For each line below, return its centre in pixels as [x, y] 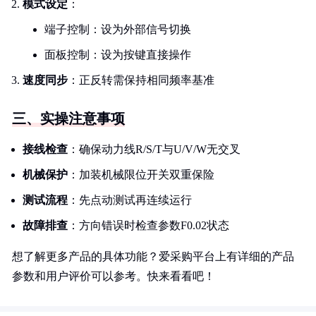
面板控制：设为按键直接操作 [118, 55]
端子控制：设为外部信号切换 [118, 29]
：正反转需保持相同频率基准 [141, 80]
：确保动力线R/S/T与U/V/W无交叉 [154, 149]
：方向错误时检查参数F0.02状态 [148, 225]
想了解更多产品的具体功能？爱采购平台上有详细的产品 [153, 256]
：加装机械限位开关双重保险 [141, 175]
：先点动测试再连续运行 [130, 200]
